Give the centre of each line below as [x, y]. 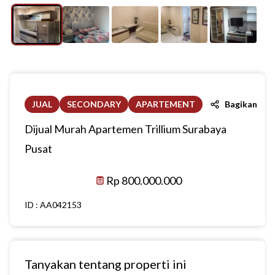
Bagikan [241, 104]
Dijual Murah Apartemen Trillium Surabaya [126, 129]
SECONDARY [94, 104]
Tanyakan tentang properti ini [106, 264]
